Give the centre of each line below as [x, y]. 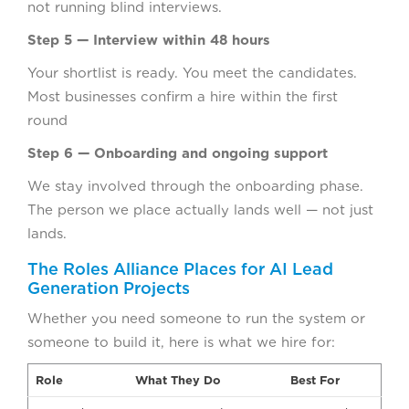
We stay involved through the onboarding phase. [195, 186]
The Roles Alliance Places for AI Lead [180, 268]
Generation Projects [109, 288]
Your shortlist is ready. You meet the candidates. [192, 73]
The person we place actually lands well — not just [200, 210]
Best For [315, 380]
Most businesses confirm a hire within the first [183, 96]
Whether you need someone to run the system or [196, 318]
